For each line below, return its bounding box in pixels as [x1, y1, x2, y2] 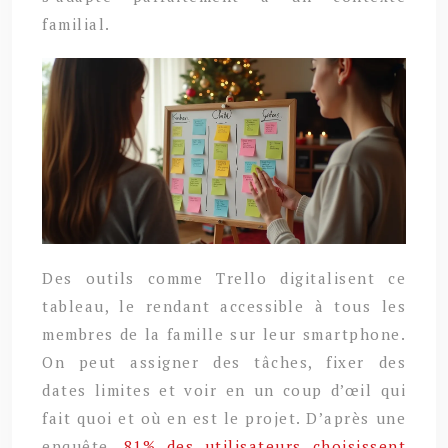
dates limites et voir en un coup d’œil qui [42, 380, 406, 401]
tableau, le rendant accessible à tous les [42, 296, 406, 317]
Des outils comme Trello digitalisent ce [42, 268, 406, 289]
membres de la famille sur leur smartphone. [42, 324, 406, 345]
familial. [42, 13, 111, 34]
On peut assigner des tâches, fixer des [42, 352, 406, 373]
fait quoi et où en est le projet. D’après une [42, 408, 406, 429]
